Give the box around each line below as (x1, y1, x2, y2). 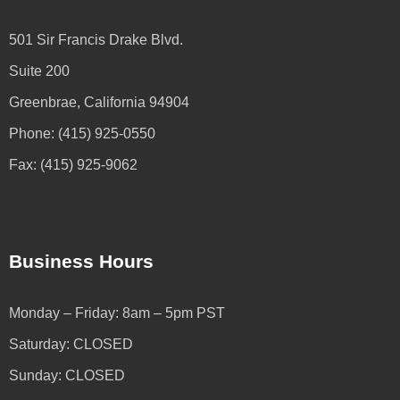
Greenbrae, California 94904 (9, 94, 189, 110)
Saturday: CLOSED (9, 336, 133, 352)
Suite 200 (9, 62, 70, 79)
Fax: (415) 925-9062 (9, 156, 137, 172)
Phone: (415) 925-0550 (9, 125, 155, 141)
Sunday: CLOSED (9, 367, 125, 383)
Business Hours (9, 250, 154, 271)
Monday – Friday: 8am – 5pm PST (9, 304, 225, 321)
